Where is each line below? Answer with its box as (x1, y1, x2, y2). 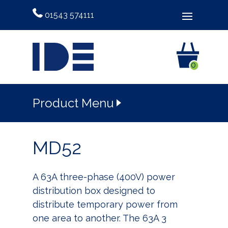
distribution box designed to (33, 185, 155, 196)
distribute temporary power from (33, 198, 178, 210)
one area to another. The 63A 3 (33, 212, 166, 223)
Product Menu (33, 95, 114, 110)
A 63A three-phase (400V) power (33, 171, 175, 182)
